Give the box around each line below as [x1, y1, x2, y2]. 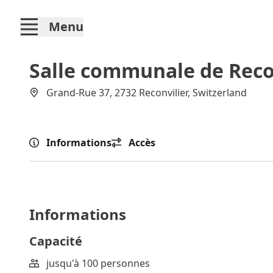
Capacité [29, 233, 82, 249]
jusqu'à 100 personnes [46, 257, 150, 270]
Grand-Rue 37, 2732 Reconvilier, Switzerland [46, 86, 247, 99]
